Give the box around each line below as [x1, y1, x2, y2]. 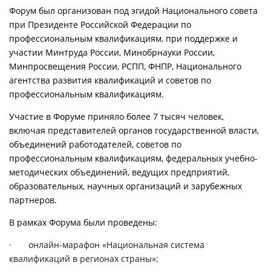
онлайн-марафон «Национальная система [28, 238, 204, 250]
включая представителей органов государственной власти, [9, 124, 259, 136]
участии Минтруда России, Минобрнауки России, [9, 46, 215, 58]
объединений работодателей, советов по [9, 138, 181, 150]
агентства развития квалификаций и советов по [9, 74, 211, 86]
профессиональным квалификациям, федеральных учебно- [9, 152, 258, 164]
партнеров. [9, 194, 57, 206]
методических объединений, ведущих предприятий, [9, 166, 229, 178]
